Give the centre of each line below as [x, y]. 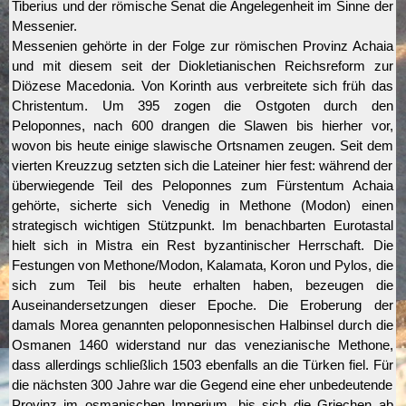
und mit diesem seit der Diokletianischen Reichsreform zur [203, 66]
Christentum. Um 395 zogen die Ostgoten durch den [203, 106]
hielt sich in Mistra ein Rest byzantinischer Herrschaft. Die [203, 246]
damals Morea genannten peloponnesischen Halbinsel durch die [203, 325]
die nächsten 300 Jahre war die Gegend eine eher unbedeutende [203, 385]
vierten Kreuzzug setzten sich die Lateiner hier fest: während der [203, 166]
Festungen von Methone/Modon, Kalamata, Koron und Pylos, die [203, 266]
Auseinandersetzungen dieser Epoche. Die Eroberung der [203, 305]
